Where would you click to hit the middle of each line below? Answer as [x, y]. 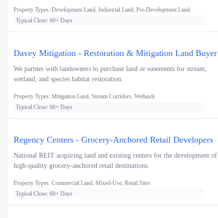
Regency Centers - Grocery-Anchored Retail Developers [113, 140]
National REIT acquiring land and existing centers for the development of [115, 156]
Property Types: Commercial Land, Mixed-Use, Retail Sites [82, 183]
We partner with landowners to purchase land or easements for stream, [110, 69]
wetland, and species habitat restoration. [68, 79]
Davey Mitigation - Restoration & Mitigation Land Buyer [115, 53]
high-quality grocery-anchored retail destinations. [82, 166]
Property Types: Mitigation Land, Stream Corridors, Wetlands [84, 97]
